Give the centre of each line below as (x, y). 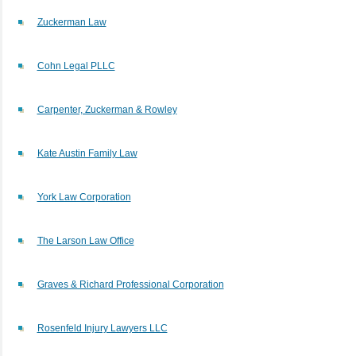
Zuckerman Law (72, 22)
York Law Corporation (84, 197)
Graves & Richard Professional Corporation (130, 284)
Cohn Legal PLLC (76, 66)
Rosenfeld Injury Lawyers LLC (102, 328)
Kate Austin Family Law (87, 153)
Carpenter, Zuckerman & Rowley (107, 109)
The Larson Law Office (85, 240)
